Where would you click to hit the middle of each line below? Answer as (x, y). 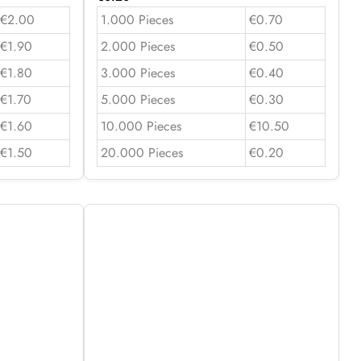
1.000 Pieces (137, 19)
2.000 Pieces (137, 46)
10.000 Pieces (141, 126)
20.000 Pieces (141, 152)
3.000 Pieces (137, 73)
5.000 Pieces (137, 99)
